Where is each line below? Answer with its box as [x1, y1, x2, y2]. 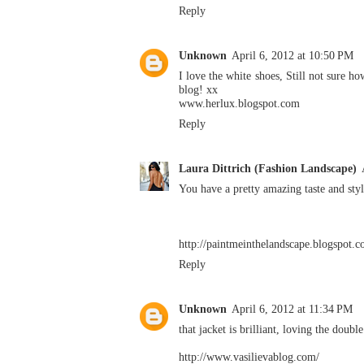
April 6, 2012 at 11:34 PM [232, 302, 353, 316]
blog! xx [179, 82, 218, 96]
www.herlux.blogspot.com [179, 96, 300, 110]
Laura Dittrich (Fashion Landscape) [179, 162, 357, 175]
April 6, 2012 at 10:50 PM [232, 48, 353, 62]
